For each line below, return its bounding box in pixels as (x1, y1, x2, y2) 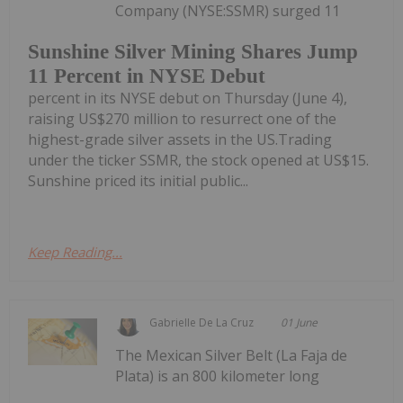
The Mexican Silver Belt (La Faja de (115, 345, 348, 366)
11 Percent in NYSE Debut (28, 65, 265, 88)
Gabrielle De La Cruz (149, 315, 255, 331)
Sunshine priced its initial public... (28, 171, 248, 192)
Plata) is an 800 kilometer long (115, 366, 320, 387)
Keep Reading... (28, 243, 122, 262)
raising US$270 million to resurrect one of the (28, 109, 336, 130)
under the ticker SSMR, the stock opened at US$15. (28, 150, 369, 171)
